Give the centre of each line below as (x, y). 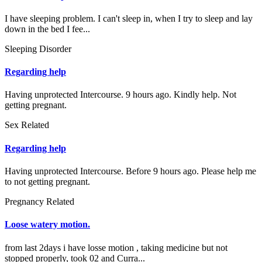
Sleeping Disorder (38, 49)
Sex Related (27, 125)
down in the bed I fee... (47, 29)
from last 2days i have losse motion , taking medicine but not (116, 247)
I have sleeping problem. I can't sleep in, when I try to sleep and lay (129, 18)
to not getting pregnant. (47, 182)
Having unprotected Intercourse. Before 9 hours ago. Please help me (130, 171)
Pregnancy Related (39, 202)
